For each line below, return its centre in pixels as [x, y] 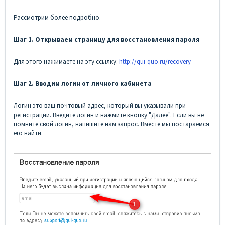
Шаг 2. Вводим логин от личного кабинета [83, 84]
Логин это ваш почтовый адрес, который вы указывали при [100, 106]
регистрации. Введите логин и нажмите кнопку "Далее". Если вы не [109, 115]
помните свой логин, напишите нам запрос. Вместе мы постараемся [111, 124]
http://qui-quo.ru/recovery [155, 62]
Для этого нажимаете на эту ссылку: [66, 62]
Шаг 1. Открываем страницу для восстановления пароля [106, 40]
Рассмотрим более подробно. [57, 18]
